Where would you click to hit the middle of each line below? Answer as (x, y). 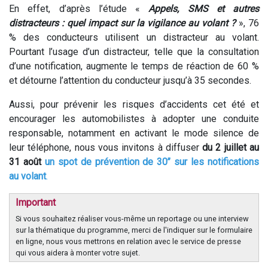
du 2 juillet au (231, 147)
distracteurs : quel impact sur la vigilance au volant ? (122, 23)
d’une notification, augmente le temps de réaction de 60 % (134, 66)
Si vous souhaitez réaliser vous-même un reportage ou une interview (132, 219)
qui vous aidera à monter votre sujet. (78, 253)
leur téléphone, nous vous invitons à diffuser (106, 147)
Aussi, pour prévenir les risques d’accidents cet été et (134, 104)
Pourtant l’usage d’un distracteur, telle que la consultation (134, 52)
